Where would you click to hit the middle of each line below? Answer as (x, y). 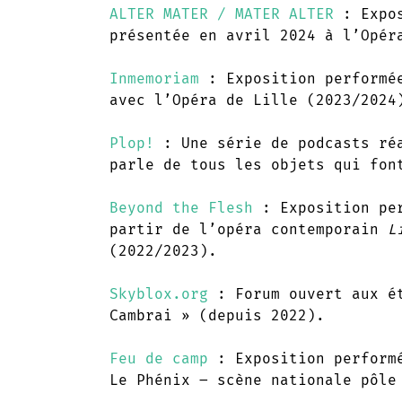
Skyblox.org (159, 293)
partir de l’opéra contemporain (249, 229)
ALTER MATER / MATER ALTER (222, 13)
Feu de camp (159, 358)
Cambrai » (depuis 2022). (217, 315)
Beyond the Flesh (181, 207)
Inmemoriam (154, 78)
